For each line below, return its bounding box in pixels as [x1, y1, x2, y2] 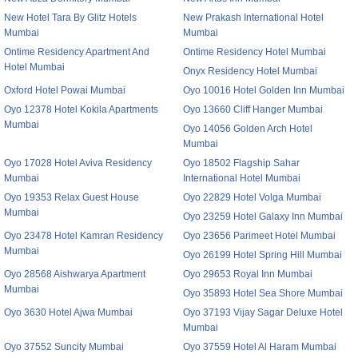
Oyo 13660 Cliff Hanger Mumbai [183, 104, 323, 115]
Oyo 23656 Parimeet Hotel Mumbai [183, 230, 336, 241]
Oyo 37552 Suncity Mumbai [4, 341, 124, 352]
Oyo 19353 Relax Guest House [4, 192, 139, 203]
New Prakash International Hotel [183, 12, 324, 23]
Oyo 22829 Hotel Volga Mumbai [183, 192, 321, 203]
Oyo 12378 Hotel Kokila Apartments [4, 104, 158, 115]
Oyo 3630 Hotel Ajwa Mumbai [4, 307, 133, 318]
